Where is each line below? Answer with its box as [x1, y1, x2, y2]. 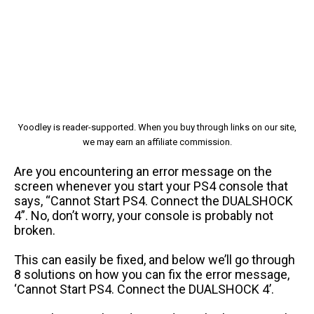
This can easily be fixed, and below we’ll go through [14, 252, 295, 267]
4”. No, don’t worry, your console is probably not [14, 207, 273, 223]
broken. [14, 222, 55, 238]
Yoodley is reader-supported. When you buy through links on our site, [18, 121, 296, 132]
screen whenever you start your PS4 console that [14, 178, 288, 193]
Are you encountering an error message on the [14, 163, 272, 179]
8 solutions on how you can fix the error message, [14, 266, 289, 282]
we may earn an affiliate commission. [82, 136, 232, 147]
